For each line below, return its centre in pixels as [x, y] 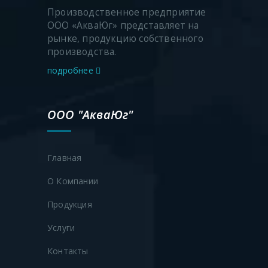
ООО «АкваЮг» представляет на [123, 25]
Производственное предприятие [127, 12]
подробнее [71, 70]
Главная [65, 157]
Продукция [70, 204]
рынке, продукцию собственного [125, 38]
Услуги [61, 227]
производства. [82, 51]
